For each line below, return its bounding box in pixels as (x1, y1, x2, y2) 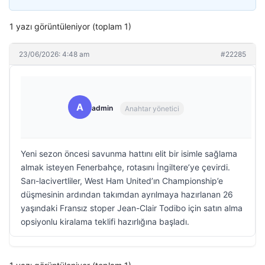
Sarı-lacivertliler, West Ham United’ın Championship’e (21, 176, 223, 186)
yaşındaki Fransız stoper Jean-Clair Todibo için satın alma (21, 203, 243, 213)
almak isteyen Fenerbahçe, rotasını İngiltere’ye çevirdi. (21, 162, 230, 172)
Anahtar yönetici (125, 104, 179, 113)
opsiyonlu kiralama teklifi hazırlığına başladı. (21, 216, 189, 227)
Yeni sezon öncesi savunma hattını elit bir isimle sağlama (21, 148, 237, 159)
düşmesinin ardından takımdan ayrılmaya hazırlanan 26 (21, 189, 233, 199)
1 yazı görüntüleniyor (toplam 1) (9, 21, 131, 31)
